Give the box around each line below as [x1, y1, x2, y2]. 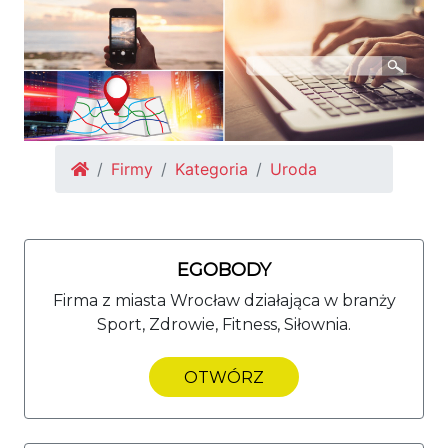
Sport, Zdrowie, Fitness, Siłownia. [97, 314, 351, 334]
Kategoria [175, 158, 248, 179]
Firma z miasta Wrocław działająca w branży [52, 290, 396, 310]
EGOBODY [177, 258, 271, 281]
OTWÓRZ [184, 367, 264, 387]
